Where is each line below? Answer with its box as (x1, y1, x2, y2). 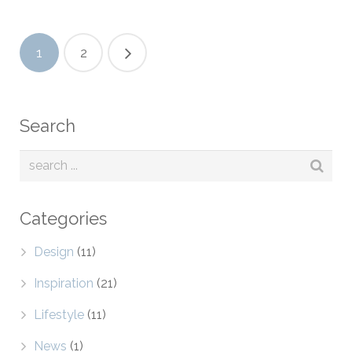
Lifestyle (34, 307, 84, 322)
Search (20, 115, 75, 136)
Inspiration (34, 276, 93, 291)
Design (34, 244, 74, 259)
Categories (20, 208, 107, 229)
